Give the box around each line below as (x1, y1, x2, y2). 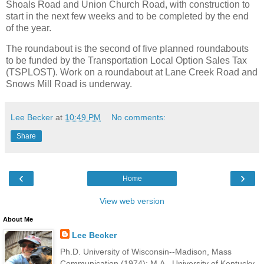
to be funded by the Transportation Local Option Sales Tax (6, 55, 247, 66)
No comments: (111, 113, 166, 123)
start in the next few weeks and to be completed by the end (6, 11, 249, 21)
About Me (3, 216, 33, 223)
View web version (100, 196, 164, 206)
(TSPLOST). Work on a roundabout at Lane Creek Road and (6, 67, 258, 78)
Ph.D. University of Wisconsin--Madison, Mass (60, 246, 232, 256)
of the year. (6, 22, 51, 33)
